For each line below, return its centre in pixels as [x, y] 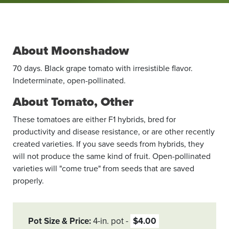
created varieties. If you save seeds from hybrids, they [108, 144]
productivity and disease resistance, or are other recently [114, 132]
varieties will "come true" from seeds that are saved [104, 168]
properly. [28, 181]
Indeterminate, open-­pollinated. [69, 81]
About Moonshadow [71, 51]
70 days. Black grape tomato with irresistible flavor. [103, 68]
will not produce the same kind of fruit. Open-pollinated [112, 156]
